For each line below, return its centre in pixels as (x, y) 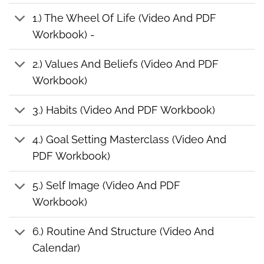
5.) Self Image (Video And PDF (107, 186)
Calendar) (57, 248)
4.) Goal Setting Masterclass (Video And (130, 140)
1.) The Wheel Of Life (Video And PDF (125, 18)
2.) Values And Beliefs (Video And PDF (126, 64)
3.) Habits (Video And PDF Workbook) (124, 110)
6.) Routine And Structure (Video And (123, 232)
